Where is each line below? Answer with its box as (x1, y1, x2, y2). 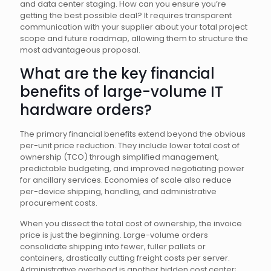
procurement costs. (20, 197, 97, 209)
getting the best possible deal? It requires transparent (20, 10, 232, 21)
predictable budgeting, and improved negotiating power (20, 163, 244, 174)
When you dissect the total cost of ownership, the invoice (20, 218, 242, 229)
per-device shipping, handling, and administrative (20, 186, 217, 197)
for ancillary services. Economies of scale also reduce (20, 174, 232, 186)
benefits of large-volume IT (20, 82, 223, 102)
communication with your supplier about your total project (20, 21, 247, 33)
